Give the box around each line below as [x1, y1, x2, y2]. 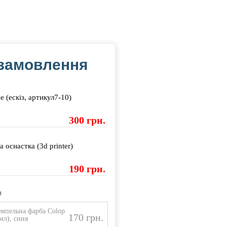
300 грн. [69, 115, 106, 126]
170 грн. [68, 212, 104, 223]
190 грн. [69, 163, 106, 174]
